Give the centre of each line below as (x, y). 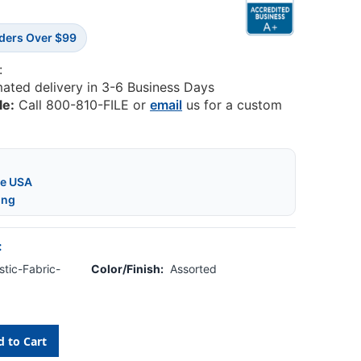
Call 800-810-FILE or (83, 105)
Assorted (194, 269)
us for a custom (232, 105)
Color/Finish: (128, 269)
